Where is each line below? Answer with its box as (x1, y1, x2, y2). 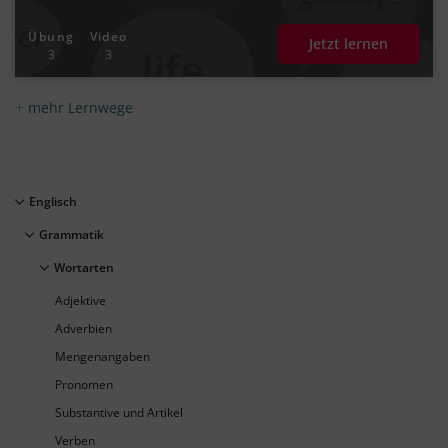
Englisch (29, 193, 78, 211)
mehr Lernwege (24, 98, 133, 118)
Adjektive (55, 292, 106, 310)
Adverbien (55, 320, 112, 338)
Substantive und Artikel (55, 404, 183, 422)
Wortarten (54, 259, 115, 277)
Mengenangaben (55, 348, 150, 366)
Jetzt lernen (309, 34, 389, 54)
